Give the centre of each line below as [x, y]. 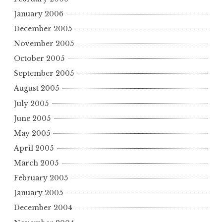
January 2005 [38, 193]
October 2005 [39, 59]
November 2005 [44, 44]
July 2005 [31, 103]
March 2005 [36, 163]
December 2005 [43, 28]
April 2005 [34, 148]
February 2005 [41, 178]
